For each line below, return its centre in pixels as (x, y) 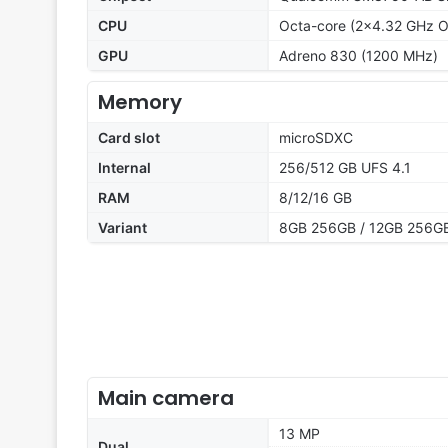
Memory (140, 102)
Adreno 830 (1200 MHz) (358, 56)
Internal (124, 168)
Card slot (129, 138)
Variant (122, 228)
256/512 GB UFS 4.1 (345, 168)
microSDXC (316, 138)
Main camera (166, 398)
